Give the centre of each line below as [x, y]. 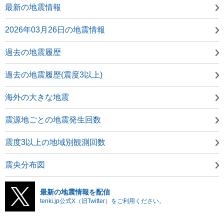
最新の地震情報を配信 [75, 192]
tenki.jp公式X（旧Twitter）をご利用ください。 [102, 201]
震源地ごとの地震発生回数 [53, 119]
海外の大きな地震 [37, 97]
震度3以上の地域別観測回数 [55, 142]
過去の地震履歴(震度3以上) [54, 74]
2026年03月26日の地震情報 [55, 29]
